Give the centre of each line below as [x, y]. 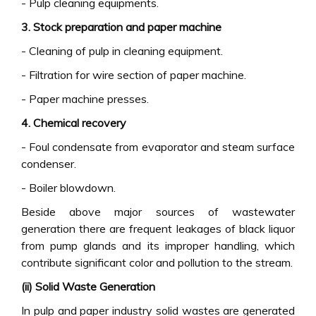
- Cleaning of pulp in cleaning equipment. [122, 51]
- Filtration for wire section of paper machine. [134, 75]
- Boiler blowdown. [68, 188]
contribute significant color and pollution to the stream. [157, 262]
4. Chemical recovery [74, 123]
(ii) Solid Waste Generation [88, 286]
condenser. [49, 164]
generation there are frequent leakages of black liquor [158, 229]
